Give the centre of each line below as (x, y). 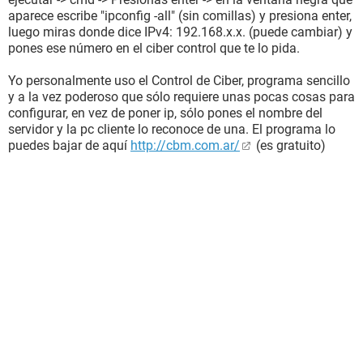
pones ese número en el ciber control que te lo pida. (154, 48)
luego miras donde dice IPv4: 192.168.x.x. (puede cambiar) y (180, 32)
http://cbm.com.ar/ (185, 145)
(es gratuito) (289, 145)
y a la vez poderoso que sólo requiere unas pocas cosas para (181, 97)
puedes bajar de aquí (69, 145)
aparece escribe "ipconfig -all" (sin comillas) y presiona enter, (180, 16)
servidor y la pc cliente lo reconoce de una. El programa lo (172, 129)
